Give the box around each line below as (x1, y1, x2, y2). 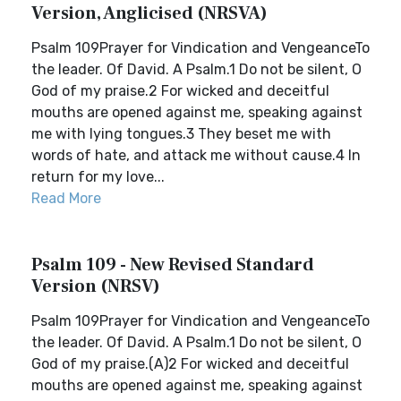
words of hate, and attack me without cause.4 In (31, 147, 361, 164)
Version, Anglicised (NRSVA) (31, 2, 268, 25)
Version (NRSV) (31, 275, 160, 298)
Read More (31, 190, 101, 207)
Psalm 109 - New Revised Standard (31, 253, 314, 277)
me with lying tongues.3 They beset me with (31, 125, 331, 142)
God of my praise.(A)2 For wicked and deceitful (31, 355, 349, 372)
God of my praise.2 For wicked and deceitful (31, 82, 329, 99)
